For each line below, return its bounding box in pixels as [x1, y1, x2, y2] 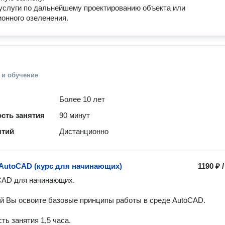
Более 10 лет [59, 95, 105, 103]
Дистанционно [59, 127, 109, 136]
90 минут [59, 111, 90, 120]
